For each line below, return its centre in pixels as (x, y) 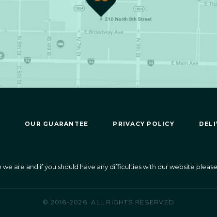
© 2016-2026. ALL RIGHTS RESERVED (108, 202)
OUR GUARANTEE (57, 124)
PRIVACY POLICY (144, 124)
